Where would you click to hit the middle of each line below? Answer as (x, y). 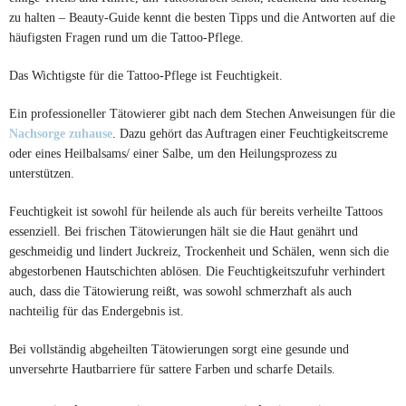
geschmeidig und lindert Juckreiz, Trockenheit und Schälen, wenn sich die (199, 251)
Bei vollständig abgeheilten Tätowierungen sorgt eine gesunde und (179, 349)
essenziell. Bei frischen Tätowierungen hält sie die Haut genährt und (184, 232)
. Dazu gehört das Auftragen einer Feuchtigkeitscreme (250, 134)
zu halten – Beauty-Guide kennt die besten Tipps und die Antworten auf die (202, 18)
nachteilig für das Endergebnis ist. (97, 311)
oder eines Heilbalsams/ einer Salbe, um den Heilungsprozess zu (173, 154)
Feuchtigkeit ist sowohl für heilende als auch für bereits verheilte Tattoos (196, 212)
